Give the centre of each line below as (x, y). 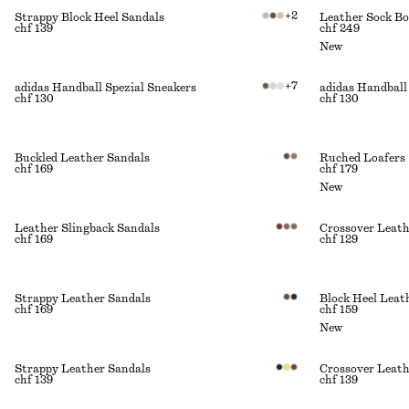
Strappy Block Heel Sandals (89, 17)
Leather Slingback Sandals (87, 228)
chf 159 (339, 309)
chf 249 (340, 28)
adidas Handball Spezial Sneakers (105, 88)
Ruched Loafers (362, 158)
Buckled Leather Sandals (82, 158)
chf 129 (339, 239)
